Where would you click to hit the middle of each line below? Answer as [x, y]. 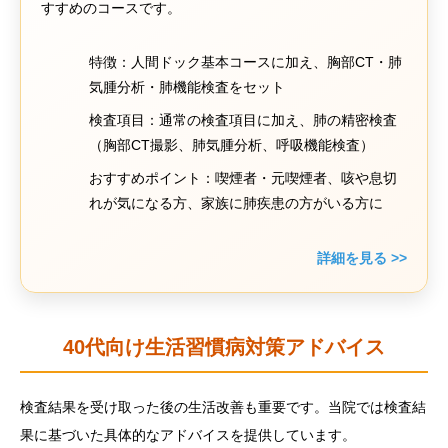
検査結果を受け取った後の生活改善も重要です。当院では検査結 [223, 407]
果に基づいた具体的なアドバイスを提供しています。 [188, 435]
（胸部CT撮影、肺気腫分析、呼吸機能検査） [232, 145]
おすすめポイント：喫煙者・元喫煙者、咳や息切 [243, 178]
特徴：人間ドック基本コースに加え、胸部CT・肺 [246, 62]
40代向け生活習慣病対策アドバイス [224, 347]
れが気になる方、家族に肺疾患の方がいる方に [236, 203]
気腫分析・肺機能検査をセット [187, 87]
